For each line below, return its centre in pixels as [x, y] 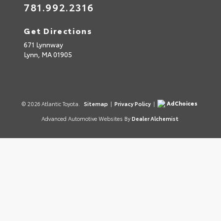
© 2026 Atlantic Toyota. [51, 104]
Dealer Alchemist [155, 119]
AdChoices [182, 103]
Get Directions [58, 31]
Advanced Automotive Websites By [86, 119]
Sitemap [96, 104]
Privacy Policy [132, 104]
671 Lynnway [43, 45]
